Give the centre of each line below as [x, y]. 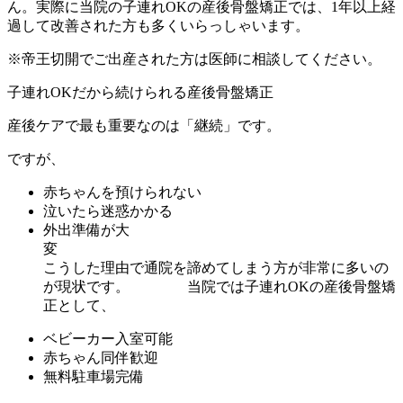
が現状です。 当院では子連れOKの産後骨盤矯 [219, 287]
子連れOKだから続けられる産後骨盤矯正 [140, 93]
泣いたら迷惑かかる [108, 211]
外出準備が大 [86, 230]
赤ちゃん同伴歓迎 [101, 358]
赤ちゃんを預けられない [122, 193]
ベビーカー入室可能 [108, 339]
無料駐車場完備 [94, 377]
